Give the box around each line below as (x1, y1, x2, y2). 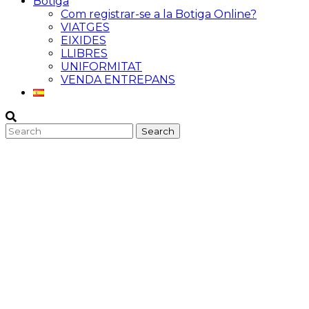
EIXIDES (61, 34, 106, 47)
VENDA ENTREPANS (61, 73, 175, 86)
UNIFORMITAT (61, 60, 142, 73)
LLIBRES (61, 47, 108, 60)
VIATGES (61, 21, 110, 34)
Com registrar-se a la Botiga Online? (61, 8, 257, 21)
